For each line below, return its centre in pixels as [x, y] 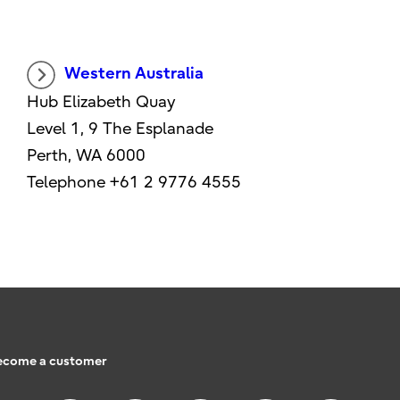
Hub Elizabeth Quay [102, 103]
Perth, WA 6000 [87, 156]
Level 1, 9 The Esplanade [121, 129]
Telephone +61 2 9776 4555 [134, 183]
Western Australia [134, 74]
